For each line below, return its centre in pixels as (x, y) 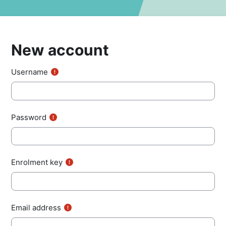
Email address (36, 207)
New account (60, 50)
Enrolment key (37, 162)
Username (30, 72)
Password (29, 117)
